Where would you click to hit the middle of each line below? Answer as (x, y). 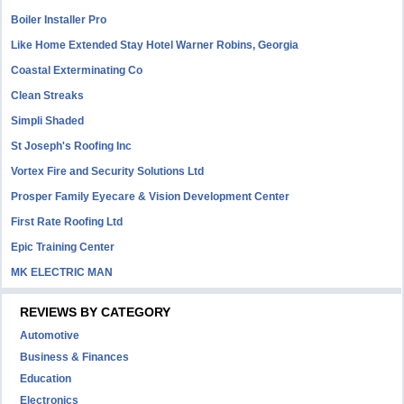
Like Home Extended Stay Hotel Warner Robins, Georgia (155, 45)
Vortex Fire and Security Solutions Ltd (108, 171)
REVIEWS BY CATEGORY (96, 312)
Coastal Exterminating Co (77, 70)
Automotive (50, 335)
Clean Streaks (48, 96)
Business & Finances (75, 357)
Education (46, 379)
